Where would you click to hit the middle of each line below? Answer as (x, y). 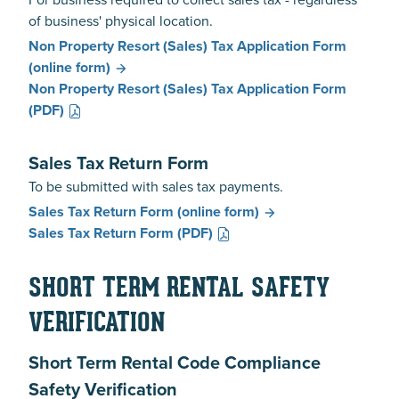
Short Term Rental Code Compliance (175, 362)
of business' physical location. (121, 20)
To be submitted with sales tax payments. (156, 186)
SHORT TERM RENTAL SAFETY (179, 289)
